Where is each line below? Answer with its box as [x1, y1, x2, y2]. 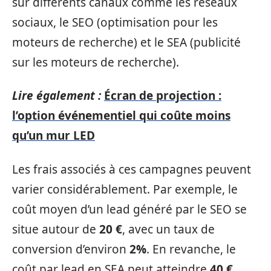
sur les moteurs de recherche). [12, 54, 179, 70]
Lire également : [12, 88, 101, 103]
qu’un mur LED [12, 128, 95, 143]
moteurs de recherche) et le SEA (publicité [12, 34, 241, 50]
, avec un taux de [122, 221, 215, 237]
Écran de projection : [104, 88, 221, 103]
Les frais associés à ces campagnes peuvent [12, 161, 251, 177]
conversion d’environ [12, 241, 129, 257]
